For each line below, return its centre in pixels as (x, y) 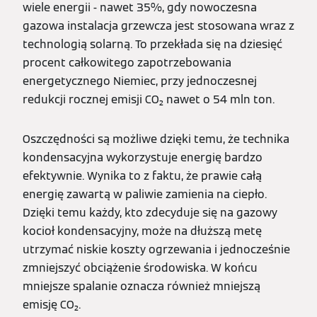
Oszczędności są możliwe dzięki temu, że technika (156, 139)
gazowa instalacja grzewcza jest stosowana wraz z (158, 26)
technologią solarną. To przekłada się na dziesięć (152, 45)
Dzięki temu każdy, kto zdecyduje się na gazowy (150, 213)
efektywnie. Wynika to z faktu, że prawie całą (142, 176)
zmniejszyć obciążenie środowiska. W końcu (140, 268)
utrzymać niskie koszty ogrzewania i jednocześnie (156, 250)
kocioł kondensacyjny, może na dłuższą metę (142, 231)
